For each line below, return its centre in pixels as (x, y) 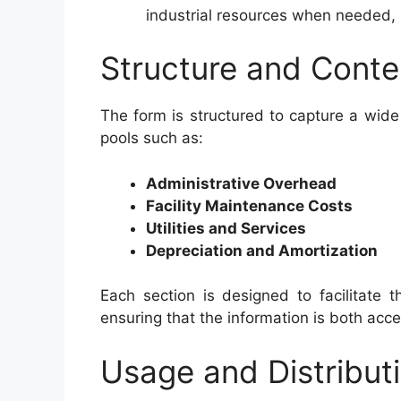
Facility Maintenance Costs (249, 205)
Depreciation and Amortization (262, 250)
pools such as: (152, 138)
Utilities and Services (226, 228)
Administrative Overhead (241, 183)
